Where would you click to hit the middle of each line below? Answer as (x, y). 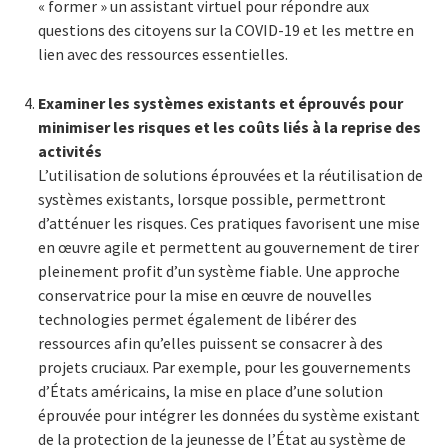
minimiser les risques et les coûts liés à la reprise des (229, 126)
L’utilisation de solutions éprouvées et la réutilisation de (230, 174)
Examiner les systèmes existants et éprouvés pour (220, 102)
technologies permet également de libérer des (197, 318)
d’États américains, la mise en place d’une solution (210, 390)
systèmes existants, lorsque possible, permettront (212, 198)
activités (70, 150)
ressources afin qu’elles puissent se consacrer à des (210, 342)
